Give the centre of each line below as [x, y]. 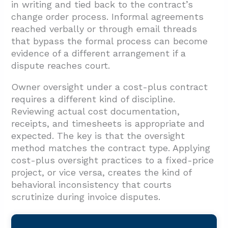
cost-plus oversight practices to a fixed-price [113, 160]
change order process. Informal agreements [108, 16]
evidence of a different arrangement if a [99, 53]
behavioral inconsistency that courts [92, 184]
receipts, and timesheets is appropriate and [108, 123]
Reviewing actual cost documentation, [96, 111]
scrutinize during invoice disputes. [86, 196]
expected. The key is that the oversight [98, 135]
